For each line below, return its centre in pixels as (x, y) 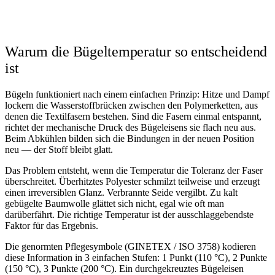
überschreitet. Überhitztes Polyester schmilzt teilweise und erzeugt (132, 182)
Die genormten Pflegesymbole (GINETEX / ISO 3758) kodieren (130, 247)
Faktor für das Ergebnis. (52, 226)
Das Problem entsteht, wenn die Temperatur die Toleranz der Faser (134, 171)
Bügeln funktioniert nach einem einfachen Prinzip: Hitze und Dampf (137, 95)
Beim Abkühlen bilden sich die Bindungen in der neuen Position (130, 139)
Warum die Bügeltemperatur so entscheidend (136, 52)
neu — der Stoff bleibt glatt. (59, 150)
